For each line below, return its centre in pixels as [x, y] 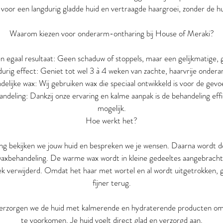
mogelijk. [111, 108]
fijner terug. [111, 183]
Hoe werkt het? [111, 120]
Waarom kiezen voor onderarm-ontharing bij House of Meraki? [111, 33]
